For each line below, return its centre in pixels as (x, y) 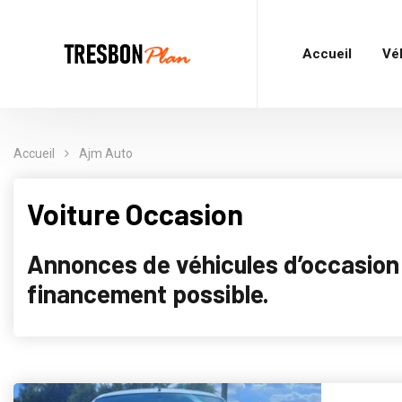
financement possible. (148, 293)
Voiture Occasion (135, 214)
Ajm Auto (106, 153)
